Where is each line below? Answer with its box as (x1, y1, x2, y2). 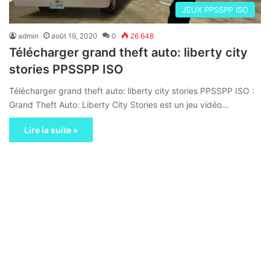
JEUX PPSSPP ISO (182, 4, 248, 14)
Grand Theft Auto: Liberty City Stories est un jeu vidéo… (9, 99, 229, 110)
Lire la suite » (24, 124, 78, 135)
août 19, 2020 (51, 31, 98, 40)
